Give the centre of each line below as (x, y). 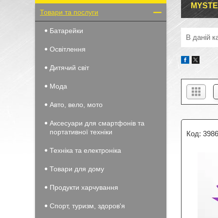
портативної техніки (81, 132)
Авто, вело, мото (76, 105)
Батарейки (66, 31)
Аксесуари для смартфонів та (97, 123)
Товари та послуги (69, 12)
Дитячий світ (69, 68)
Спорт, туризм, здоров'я (87, 206)
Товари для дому (77, 169)
